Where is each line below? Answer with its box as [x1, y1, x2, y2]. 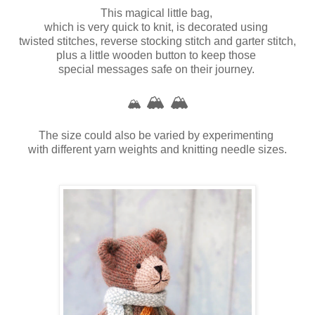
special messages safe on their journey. [58, 63, 257, 75]
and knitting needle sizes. [160, 143, 287, 155]
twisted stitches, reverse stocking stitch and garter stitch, [19, 34, 296, 47]
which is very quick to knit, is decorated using [44, 20, 271, 33]
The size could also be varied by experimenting [39, 129, 276, 141]
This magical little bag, [100, 6, 215, 19]
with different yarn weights [28, 143, 160, 155]
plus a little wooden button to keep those [56, 49, 259, 61]
